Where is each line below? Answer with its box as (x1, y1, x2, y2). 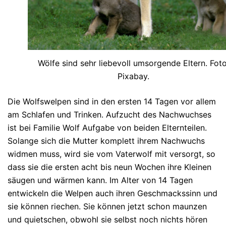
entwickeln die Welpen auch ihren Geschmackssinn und (8, 188, 217, 199)
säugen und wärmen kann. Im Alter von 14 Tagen (8, 175, 193, 186)
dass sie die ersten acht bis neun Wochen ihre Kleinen (8, 162, 211, 173)
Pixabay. (117, 71, 149, 82)
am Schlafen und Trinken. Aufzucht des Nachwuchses (8, 109, 211, 120)
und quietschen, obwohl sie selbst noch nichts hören (8, 214, 207, 225)
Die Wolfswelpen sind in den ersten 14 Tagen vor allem (8, 96, 216, 107)
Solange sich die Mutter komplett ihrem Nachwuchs (8, 136, 205, 146)
